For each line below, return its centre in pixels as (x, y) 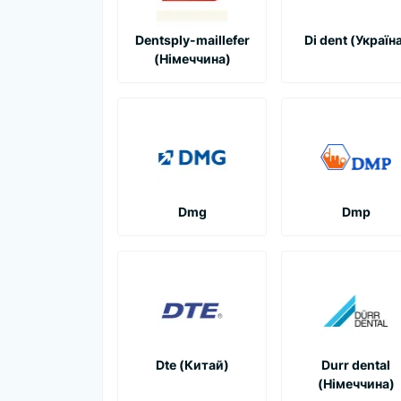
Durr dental (356, 364)
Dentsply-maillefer (192, 39)
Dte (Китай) (192, 364)
